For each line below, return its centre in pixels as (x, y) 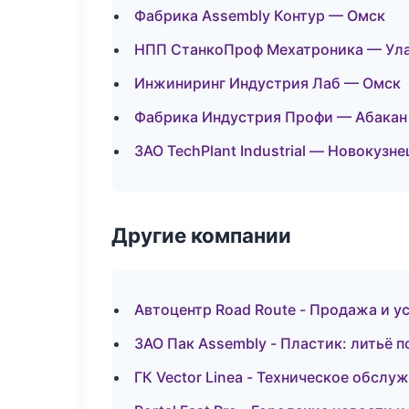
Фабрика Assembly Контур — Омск (260, 16)
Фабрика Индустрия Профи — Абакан (271, 117)
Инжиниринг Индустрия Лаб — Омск (267, 83)
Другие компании (201, 235)
